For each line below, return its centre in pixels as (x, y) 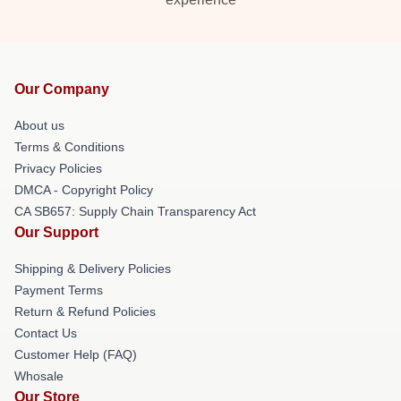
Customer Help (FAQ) (76, 354)
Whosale (39, 375)
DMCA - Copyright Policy (84, 189)
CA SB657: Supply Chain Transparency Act (135, 211)
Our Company (62, 89)
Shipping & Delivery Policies (93, 268)
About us (39, 125)
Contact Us (46, 333)
